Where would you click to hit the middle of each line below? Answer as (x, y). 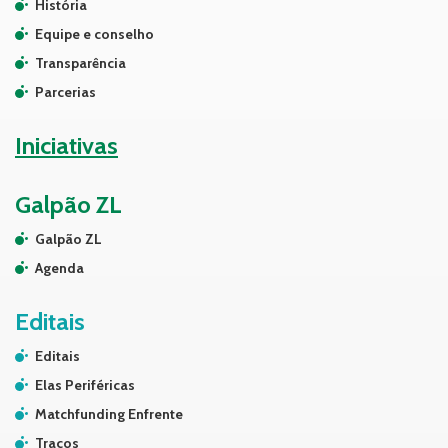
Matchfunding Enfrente (109, 414)
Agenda (59, 268)
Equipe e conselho (94, 34)
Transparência (80, 63)
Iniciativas (66, 146)
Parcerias (65, 92)
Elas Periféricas (85, 385)
